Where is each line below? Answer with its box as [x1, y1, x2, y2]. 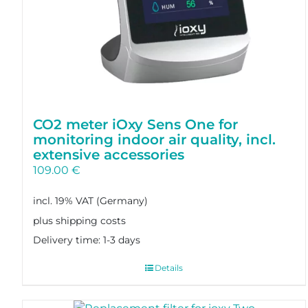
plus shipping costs [32, 214, 126, 227]
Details [155, 263, 184, 274]
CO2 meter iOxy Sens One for [32, 116, 238, 133]
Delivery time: [32, 233, 103, 246]
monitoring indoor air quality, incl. [32, 131, 276, 148]
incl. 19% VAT [32, 195, 93, 208]
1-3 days [102, 233, 140, 246]
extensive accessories [32, 146, 184, 164]
